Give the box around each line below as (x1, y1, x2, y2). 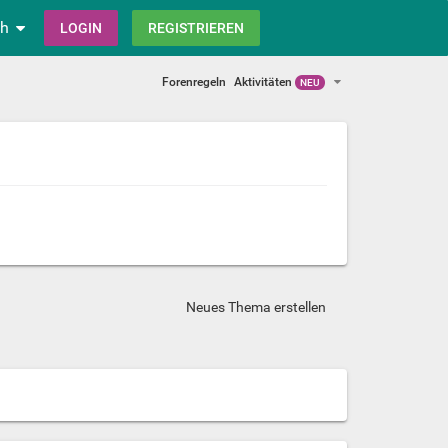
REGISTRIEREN (148, 20, 244, 36)
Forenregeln (162, 74, 226, 89)
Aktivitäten (234, 74, 295, 89)
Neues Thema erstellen (186, 299, 327, 316)
